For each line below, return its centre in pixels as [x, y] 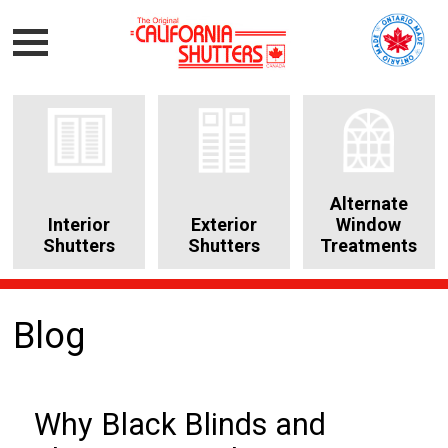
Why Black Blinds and [180, 424]
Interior [79, 224]
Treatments [369, 245]
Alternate [368, 203]
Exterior [223, 224]
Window [369, 224]
